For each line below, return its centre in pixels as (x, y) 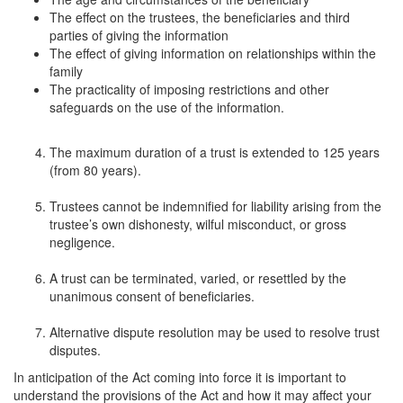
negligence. (82, 242)
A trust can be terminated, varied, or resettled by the (198, 278)
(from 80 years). (95, 170)
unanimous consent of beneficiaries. (152, 296)
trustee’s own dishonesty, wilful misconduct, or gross (198, 224)
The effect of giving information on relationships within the (213, 54)
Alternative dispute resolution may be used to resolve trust (215, 332)
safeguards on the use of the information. (167, 107)
